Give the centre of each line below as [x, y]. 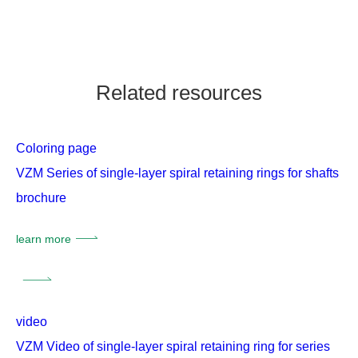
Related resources [179, 92]
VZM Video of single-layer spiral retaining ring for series [173, 346]
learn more [44, 239]
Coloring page [56, 148]
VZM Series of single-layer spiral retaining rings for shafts [177, 173]
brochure [41, 197]
